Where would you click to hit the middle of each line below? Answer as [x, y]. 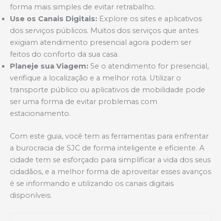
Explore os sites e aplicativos [149, 18]
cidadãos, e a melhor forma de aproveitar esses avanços [110, 171]
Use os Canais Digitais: [54, 18]
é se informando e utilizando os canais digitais [92, 183]
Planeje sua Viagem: [49, 66]
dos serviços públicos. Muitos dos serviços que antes [104, 30]
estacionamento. [40, 113]
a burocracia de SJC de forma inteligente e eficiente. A [107, 148]
